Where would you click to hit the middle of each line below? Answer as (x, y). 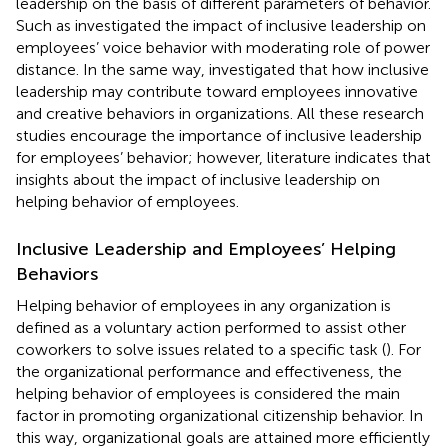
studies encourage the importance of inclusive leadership (219, 135)
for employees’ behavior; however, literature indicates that (223, 157)
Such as (45, 25)
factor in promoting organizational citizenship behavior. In (219, 415)
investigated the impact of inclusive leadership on (250, 25)
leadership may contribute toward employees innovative (217, 91)
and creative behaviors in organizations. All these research (220, 113)
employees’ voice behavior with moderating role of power (223, 47)
